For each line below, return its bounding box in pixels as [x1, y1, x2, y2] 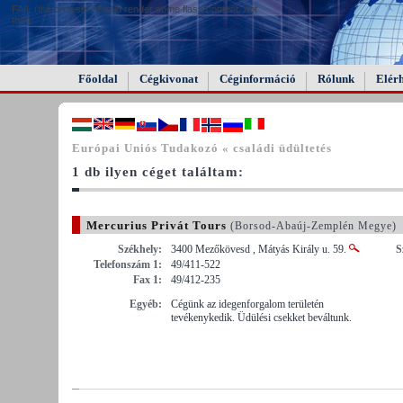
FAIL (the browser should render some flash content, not [12, 4, 257, 14]
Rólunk [318, 72, 354, 85]
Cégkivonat [139, 72, 198, 85]
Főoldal [78, 72, 118, 85]
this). [12, 14, 33, 25]
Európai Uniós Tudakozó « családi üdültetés [72, 140, 332, 155]
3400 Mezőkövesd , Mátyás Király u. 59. [171, 242, 349, 255]
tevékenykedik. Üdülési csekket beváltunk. [171, 310, 352, 324]
